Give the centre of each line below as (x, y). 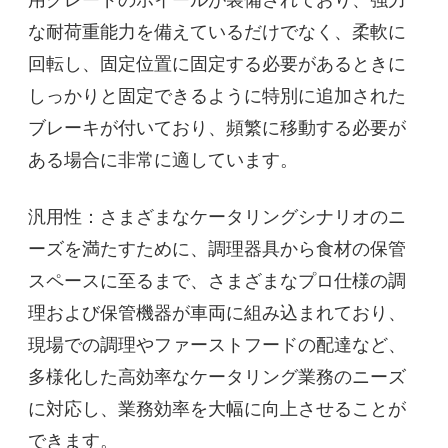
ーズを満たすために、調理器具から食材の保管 (217, 247)
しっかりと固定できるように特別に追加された (217, 94)
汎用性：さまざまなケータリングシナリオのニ (217, 215)
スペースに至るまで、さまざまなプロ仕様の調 (217, 279)
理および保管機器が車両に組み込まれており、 (217, 311)
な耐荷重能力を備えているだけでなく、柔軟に (217, 30)
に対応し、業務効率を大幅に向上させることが (217, 407)
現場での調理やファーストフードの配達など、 (217, 343)
